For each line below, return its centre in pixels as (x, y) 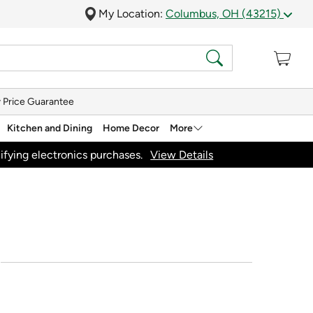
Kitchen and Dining (50, 128)
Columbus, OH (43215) (225, 14)
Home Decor (131, 128)
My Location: (132, 14)
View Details (182, 154)
